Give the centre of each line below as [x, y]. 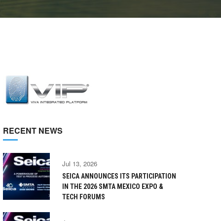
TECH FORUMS [84, 197]
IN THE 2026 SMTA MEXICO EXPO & [113, 186]
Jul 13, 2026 [80, 164]
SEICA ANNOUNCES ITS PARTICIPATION [119, 176]
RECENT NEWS [33, 130]
